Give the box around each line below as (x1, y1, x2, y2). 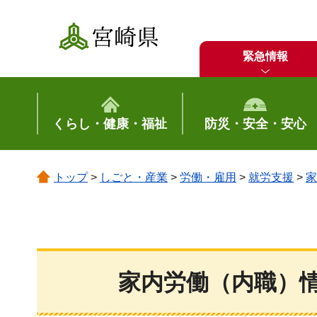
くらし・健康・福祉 (52, 117, 168, 131)
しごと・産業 (100, 171, 168, 183)
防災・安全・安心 (204, 117, 306, 131)
